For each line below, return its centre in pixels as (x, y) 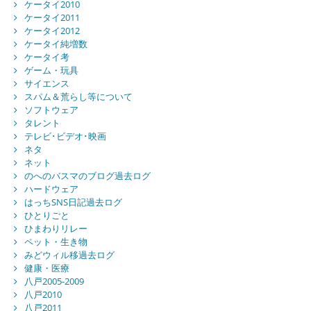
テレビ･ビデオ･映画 (65, 136)
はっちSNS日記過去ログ (73, 202)
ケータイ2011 (52, 18)
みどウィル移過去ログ (69, 255)
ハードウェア (51, 189)
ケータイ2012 (52, 31)
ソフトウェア (51, 110)
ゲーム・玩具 (51, 70)
